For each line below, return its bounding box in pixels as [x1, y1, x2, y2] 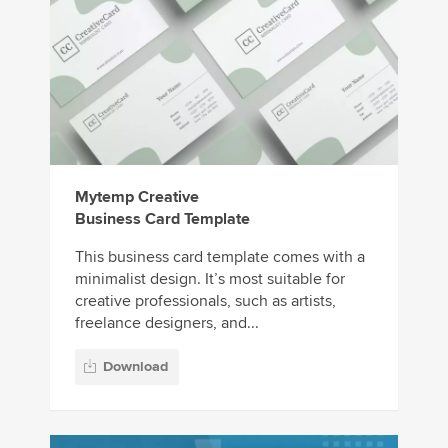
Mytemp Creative [75, 187, 199, 208]
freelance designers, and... [75, 313, 259, 334]
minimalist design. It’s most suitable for [75, 269, 345, 290]
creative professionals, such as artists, [75, 291, 336, 312]
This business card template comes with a [75, 247, 365, 268]
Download [103, 357, 168, 375]
